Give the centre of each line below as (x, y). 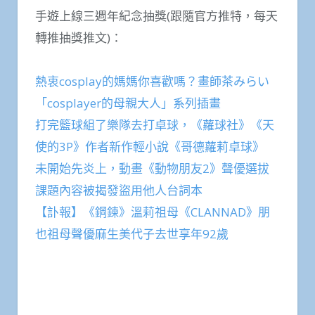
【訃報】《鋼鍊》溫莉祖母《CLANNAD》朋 (153, 212)
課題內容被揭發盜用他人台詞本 (119, 191)
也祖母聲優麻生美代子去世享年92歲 (132, 234)
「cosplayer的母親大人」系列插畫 (128, 103)
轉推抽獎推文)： (79, 37)
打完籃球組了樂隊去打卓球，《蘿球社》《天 (155, 125)
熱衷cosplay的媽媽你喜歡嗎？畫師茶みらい (152, 82)
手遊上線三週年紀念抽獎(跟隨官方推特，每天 (156, 15)
